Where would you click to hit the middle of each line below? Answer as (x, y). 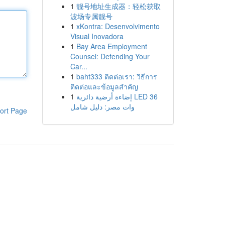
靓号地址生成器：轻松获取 (118, 6)
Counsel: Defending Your (110, 56)
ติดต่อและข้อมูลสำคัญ (104, 86)
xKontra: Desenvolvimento (118, 26)
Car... (79, 66)
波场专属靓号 (91, 16)
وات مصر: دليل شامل (102, 106)
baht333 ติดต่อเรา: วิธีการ (117, 76)
